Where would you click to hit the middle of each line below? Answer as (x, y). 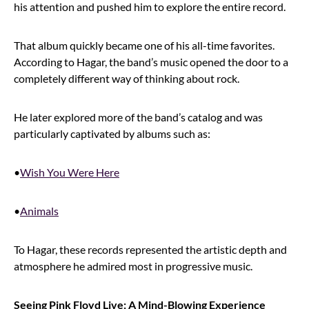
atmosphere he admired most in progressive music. (134, 266)
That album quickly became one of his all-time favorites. (144, 45)
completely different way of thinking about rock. (128, 78)
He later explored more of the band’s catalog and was (138, 117)
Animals (39, 210)
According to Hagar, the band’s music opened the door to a (151, 61)
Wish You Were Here (70, 172)
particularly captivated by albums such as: (112, 133)
